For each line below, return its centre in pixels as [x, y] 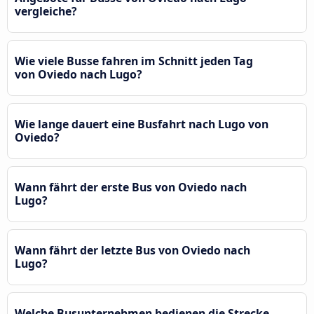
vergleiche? [46, 11]
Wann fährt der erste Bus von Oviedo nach [131, 187]
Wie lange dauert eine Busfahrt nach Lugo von [142, 124]
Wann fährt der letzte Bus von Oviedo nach [132, 250]
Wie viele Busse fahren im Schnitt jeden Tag [134, 61]
